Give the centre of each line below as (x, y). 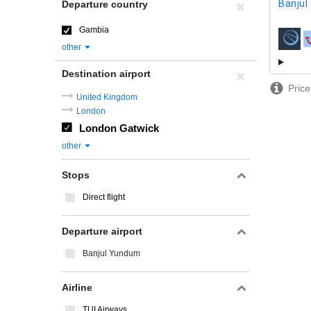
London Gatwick (119, 128)
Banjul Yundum (111, 253)
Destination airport (106, 74)
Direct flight (104, 197)
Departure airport (102, 231)
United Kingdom (107, 97)
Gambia (94, 30)
